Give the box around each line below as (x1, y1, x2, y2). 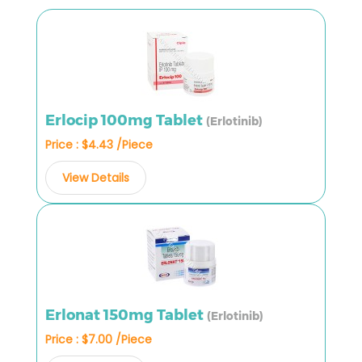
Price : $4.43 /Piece (45, 136, 153, 153)
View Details (62, 169, 129, 186)
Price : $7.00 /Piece (45, 330, 152, 347)
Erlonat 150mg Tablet (45, 305, 207, 324)
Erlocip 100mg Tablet (45, 111, 206, 129)
